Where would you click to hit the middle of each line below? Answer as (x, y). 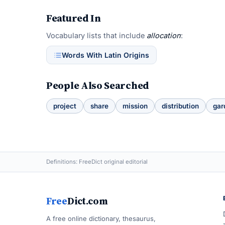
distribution (180, 106)
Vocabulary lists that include (96, 35)
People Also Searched (98, 85)
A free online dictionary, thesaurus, (101, 218)
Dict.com (87, 201)
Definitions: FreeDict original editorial (97, 162)
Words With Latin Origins (105, 55)
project (65, 106)
